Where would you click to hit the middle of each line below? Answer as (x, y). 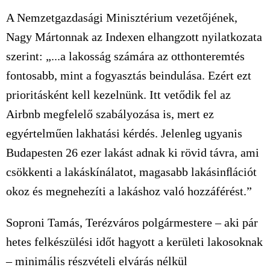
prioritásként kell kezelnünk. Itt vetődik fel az (118, 95)
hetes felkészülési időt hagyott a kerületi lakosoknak (134, 242)
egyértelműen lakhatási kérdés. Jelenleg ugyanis (124, 133)
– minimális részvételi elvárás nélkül (97, 261)
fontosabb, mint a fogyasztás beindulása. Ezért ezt (129, 75)
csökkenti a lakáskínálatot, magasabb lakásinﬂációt (131, 172)
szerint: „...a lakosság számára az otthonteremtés (125, 56)
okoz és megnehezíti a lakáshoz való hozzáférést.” (129, 191)
